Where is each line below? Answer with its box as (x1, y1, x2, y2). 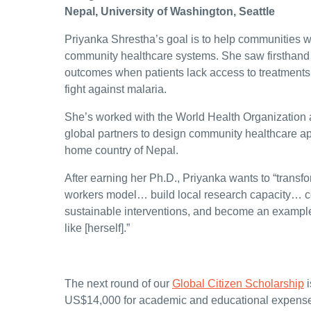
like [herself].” (65, 222, 130, 235)
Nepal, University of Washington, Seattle (65, 6, 275, 18)
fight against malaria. (65, 83, 169, 96)
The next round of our (65, 278, 172, 290)
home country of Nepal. (65, 144, 181, 157)
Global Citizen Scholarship (172, 278, 304, 290)
